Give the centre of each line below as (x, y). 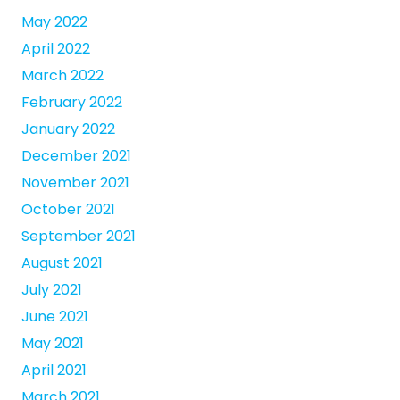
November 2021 (75, 183)
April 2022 (56, 49)
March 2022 (62, 76)
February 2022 (72, 103)
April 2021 (54, 371)
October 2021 (68, 210)
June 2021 (55, 317)
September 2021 (79, 237)
